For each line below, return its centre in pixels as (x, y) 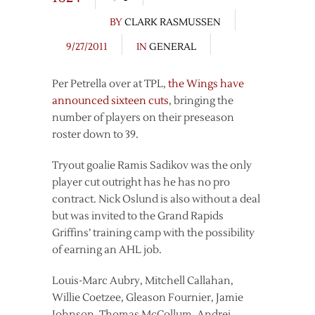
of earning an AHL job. (107, 250)
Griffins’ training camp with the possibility (153, 233)
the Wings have (206, 84)
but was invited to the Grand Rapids (138, 216)
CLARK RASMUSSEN (173, 22)
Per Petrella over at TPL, (110, 84)
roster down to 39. (95, 135)
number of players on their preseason (143, 118)
